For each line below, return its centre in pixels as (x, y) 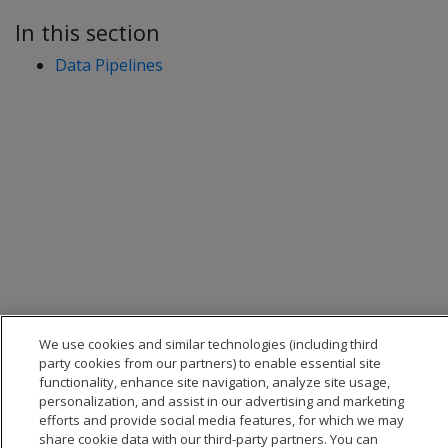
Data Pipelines (109, 65)
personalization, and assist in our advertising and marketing (222, 401)
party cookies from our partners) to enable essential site (210, 363)
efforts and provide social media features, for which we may (222, 420)
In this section (87, 32)
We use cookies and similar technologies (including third (209, 344)
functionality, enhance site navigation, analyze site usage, (215, 382)
